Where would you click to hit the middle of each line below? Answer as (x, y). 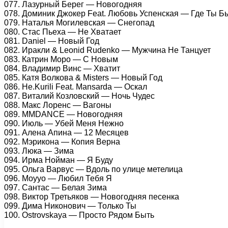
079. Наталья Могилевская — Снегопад (79, 22)
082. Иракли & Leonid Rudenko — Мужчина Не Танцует (107, 50)
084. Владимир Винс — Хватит (62, 68)
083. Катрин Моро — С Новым (61, 59)
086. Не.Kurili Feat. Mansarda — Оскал (76, 87)
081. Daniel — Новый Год (52, 41)
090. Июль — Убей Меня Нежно (64, 123)
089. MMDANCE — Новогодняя (63, 114)
